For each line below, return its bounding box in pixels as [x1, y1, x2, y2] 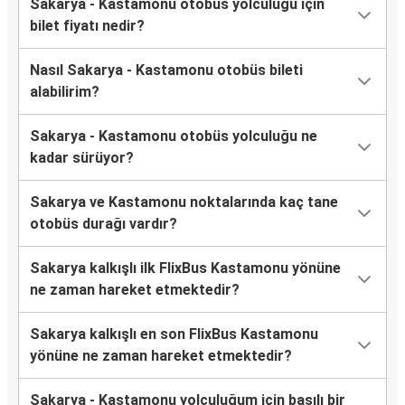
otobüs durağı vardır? [30, 215, 177, 233]
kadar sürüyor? [30, 149, 134, 167]
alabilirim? [30, 83, 99, 101]
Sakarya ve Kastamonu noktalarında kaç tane [30, 193, 338, 212]
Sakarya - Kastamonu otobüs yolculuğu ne [30, 127, 317, 146]
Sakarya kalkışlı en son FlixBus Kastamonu [30, 325, 318, 344]
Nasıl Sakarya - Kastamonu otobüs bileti [30, 61, 303, 80]
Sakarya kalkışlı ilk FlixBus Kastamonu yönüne [30, 259, 341, 278]
